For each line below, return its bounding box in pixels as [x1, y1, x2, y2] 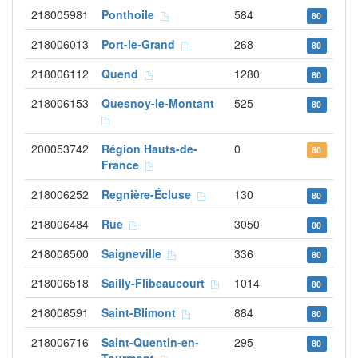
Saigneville [101, 245, 168, 261]
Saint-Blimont [101, 304, 182, 320]
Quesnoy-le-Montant [101, 95, 221, 111]
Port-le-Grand [101, 36, 181, 52]
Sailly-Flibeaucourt [101, 275, 211, 291]
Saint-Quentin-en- [101, 334, 199, 350]
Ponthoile [101, 6, 161, 22]
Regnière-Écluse [101, 186, 197, 202]
